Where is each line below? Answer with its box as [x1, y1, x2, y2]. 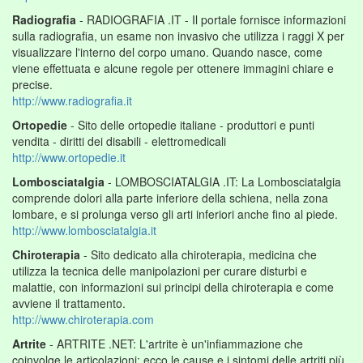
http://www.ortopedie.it [12, 148, 126, 165]
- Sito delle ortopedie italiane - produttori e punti [67, 116, 314, 133]
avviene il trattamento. [12, 294, 126, 311]
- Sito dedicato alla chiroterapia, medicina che [80, 246, 317, 263]
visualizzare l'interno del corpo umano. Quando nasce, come [12, 43, 322, 60]
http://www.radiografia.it [12, 92, 132, 109]
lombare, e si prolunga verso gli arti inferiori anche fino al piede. [12, 205, 338, 222]
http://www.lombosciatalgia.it [12, 221, 156, 238]
